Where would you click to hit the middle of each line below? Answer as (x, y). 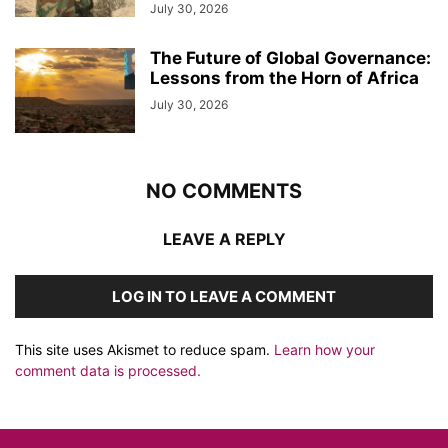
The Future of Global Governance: (290, 58)
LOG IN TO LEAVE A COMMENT (224, 296)
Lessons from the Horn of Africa (284, 78)
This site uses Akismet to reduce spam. (144, 349)
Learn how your (324, 349)
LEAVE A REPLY (224, 239)
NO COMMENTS (224, 191)
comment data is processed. (108, 370)
